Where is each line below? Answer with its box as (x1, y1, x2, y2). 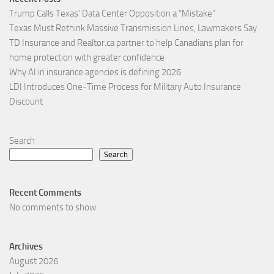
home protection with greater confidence (9, 52, 165, 64)
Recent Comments (9, 187, 81, 199)
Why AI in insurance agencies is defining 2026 (9, 67, 181, 78)
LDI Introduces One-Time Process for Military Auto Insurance (9, 81, 241, 93)
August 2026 (9, 256, 58, 267)
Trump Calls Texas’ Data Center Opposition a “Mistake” (9, 8, 215, 20)
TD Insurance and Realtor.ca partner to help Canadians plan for (9, 37, 243, 49)
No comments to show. (9, 202, 98, 213)
